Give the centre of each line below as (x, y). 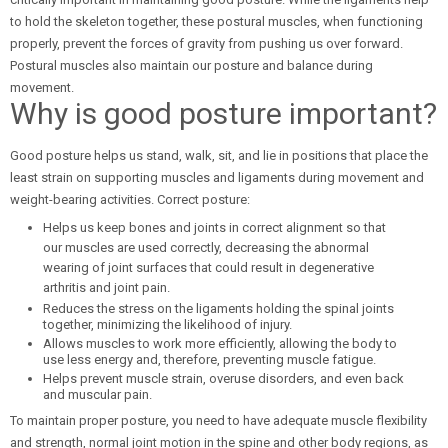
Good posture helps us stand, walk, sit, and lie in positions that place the (219, 155)
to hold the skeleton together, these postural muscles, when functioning (216, 21)
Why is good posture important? (223, 113)
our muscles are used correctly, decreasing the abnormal (205, 247)
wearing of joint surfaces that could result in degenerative (208, 267)
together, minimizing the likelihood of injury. (167, 324)
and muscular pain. (97, 395)
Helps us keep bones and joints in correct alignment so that (214, 227)
